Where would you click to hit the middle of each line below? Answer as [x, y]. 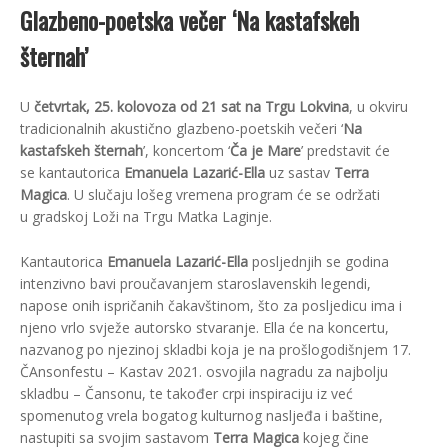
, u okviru [378, 107]
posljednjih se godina [318, 262]
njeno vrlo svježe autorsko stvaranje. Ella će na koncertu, [204, 328]
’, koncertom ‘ [186, 151]
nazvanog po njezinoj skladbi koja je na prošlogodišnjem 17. [215, 350]
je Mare [276, 151]
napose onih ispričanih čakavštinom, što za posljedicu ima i [211, 306]
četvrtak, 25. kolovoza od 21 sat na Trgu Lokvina [191, 107]
